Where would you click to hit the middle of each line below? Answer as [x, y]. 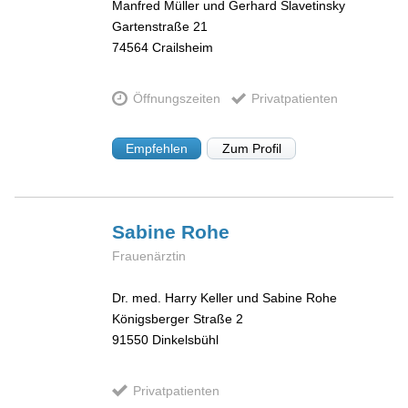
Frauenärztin [149, 255]
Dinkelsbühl [186, 340]
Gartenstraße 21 [160, 27]
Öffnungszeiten [176, 99]
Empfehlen [157, 148]
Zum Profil [251, 148]
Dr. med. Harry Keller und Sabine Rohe [225, 298]
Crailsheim [183, 48]
